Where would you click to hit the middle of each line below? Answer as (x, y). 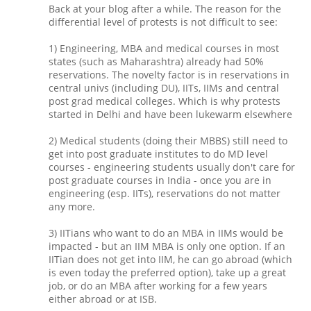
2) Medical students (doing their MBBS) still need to (168, 141)
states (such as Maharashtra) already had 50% (156, 62)
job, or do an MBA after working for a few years (158, 286)
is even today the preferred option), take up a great (167, 273)
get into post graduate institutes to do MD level (158, 154)
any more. (72, 207)
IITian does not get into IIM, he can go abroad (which (170, 260)
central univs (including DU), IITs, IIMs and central (164, 88)
